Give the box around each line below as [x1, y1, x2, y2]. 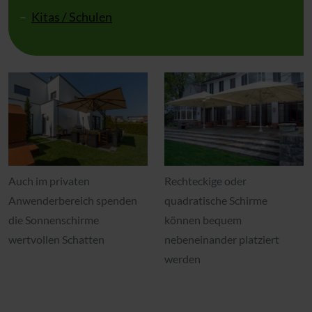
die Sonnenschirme [8, 212, 99, 226]
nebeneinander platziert [164, 232, 279, 246]
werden [164, 251, 201, 265]
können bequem [164, 212, 242, 226]
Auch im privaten [8, 173, 90, 187]
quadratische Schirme [164, 193, 267, 207]
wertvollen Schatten [8, 232, 104, 246]
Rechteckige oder [164, 173, 247, 187]
